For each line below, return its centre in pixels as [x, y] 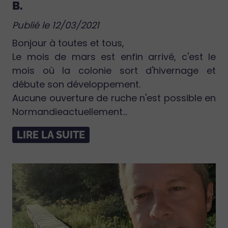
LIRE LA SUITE [51, 135]
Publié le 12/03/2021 [56, 25]
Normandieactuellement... [70, 112]
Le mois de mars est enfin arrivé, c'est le [114, 57]
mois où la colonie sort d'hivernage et [114, 71]
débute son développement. [76, 84]
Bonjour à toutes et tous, [68, 43]
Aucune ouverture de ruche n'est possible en [114, 98]
